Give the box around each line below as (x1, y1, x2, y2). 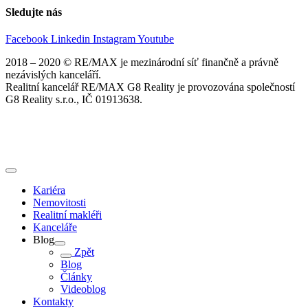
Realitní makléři (33, 209, 102, 221)
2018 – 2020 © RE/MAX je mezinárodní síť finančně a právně (5, 56, 278, 69)
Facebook (5, 33, 48, 45)
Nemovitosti (33, 197, 86, 209)
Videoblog (60, 283, 106, 296)
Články (60, 271, 92, 283)
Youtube (137, 33, 174, 45)
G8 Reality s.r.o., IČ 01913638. (5, 93, 142, 106)
